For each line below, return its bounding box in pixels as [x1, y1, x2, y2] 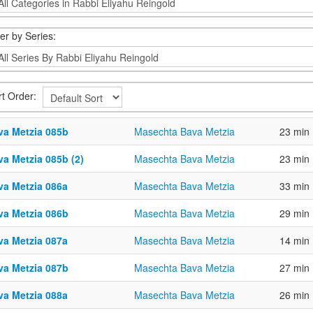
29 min [279, 206, 310, 220]
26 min [279, 288, 310, 302]
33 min [279, 179, 310, 193]
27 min [279, 261, 310, 275]
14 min [279, 233, 310, 247]
